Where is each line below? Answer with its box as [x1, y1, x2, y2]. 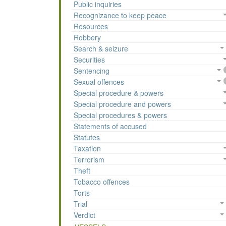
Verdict [74, 210, 95, 220]
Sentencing [74, 66, 109, 76]
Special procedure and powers [74, 99, 171, 109]
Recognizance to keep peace [74, 10, 166, 21]
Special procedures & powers [74, 110, 167, 121]
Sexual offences [74, 77, 124, 87]
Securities [74, 54, 105, 65]
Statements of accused [74, 121, 147, 132]
